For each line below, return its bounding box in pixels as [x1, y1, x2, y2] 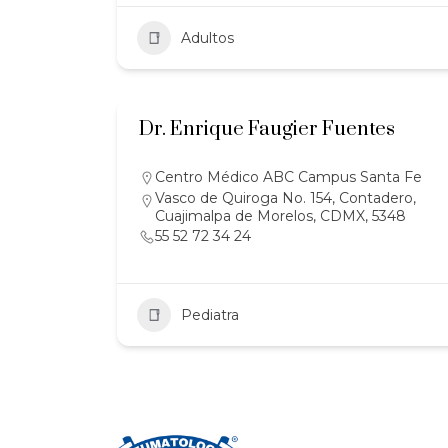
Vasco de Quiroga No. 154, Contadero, [155, 189, 416, 207]
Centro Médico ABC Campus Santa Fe [155, 168, 422, 186]
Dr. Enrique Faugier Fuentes [139, 117, 395, 142]
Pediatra [181, 306, 239, 324]
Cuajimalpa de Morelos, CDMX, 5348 [155, 207, 406, 225]
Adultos [181, 29, 234, 47]
